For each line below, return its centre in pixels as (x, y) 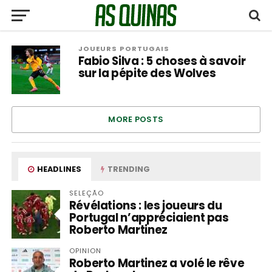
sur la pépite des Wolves (147, 73)
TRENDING (128, 169)
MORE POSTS (136, 119)
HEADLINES (59, 169)
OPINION (85, 251)
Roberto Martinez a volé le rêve (157, 263)
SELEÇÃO (87, 193)
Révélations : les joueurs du (145, 206)
